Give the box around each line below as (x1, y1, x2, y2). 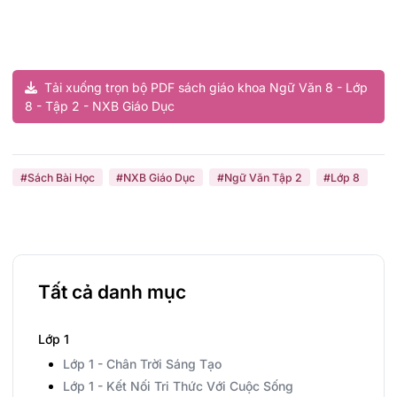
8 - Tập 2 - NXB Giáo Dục (25, 97, 175, 113)
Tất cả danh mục (38, 281, 186, 304)
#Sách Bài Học (19, 170, 95, 184)
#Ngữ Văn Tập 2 (216, 170, 302, 184)
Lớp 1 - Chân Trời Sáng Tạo (63, 356, 222, 372)
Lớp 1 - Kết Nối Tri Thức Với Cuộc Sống (63, 378, 293, 393)
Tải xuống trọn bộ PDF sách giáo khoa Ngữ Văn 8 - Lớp (40, 79, 368, 95)
